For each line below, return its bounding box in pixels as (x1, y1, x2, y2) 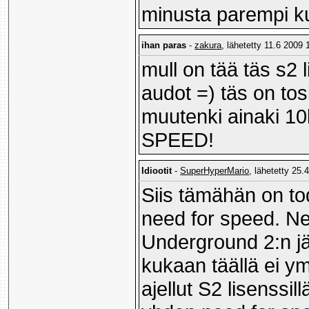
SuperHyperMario (180, 166, 250, 177)
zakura (195, 40, 222, 51)
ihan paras (141, 40, 187, 51)
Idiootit (141, 166, 172, 177)
